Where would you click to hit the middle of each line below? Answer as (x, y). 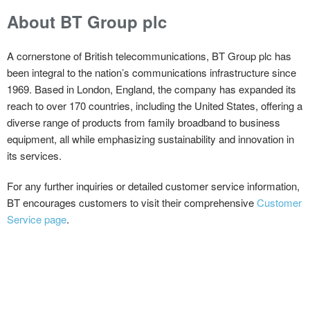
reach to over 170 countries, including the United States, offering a (155, 105)
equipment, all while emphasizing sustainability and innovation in (151, 138)
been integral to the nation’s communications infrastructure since (152, 72)
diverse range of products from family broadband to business (144, 122)
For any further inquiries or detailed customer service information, (153, 185)
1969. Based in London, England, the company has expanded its (152, 89)
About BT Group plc (87, 21)
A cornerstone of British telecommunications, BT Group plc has (149, 55)
